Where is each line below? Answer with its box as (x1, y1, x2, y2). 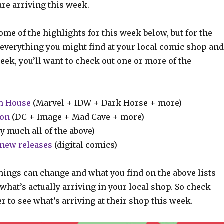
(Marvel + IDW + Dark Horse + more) (30, 97, 182, 108)
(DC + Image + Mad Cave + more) (9, 111, 144, 122)
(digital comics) (52, 139, 117, 150)
